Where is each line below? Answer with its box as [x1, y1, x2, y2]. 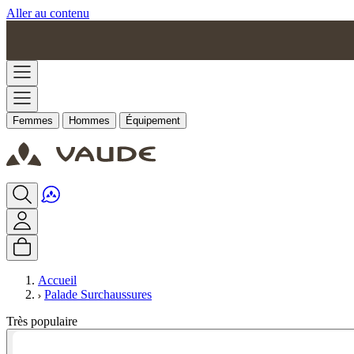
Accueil [38, 273, 77, 287]
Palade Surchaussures [44, 288, 152, 301]
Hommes [69, 115, 110, 126]
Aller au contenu [6, 6, 89, 20]
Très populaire [6, 314, 77, 328]
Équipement [126, 115, 180, 126]
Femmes [13, 115, 53, 126]
